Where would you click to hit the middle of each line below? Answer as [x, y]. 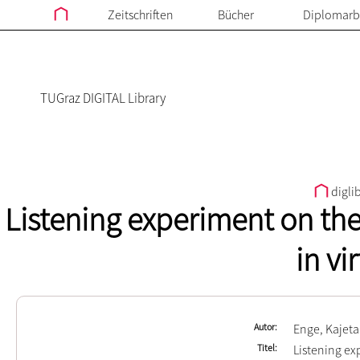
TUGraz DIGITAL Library [103, 98]
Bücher [236, 14]
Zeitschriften [140, 14]
